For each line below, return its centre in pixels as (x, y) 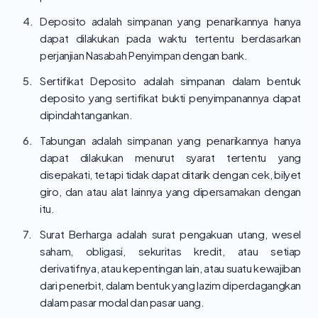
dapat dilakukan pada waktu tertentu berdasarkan (170, 38)
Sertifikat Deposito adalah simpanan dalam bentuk (170, 81)
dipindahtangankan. (86, 115)
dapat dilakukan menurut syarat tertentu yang (170, 157)
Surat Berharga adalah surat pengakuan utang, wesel (170, 234)
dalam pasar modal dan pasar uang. (122, 302)
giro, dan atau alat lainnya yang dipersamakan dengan (170, 191)
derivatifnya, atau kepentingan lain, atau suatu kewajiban (170, 268)
